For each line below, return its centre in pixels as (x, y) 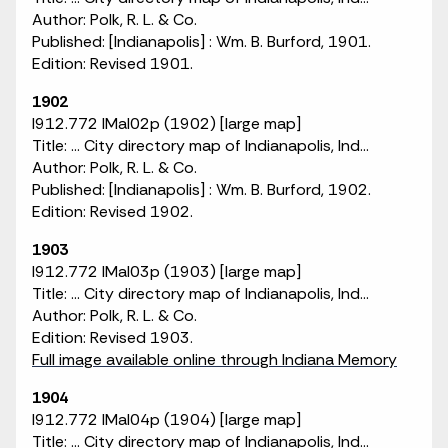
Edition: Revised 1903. (112, 337)
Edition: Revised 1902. (112, 211)
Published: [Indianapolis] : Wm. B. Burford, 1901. (201, 41)
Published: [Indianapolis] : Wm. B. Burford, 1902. (201, 189)
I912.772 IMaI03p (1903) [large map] (166, 271)
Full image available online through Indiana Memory (214, 359)
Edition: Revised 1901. (112, 63)
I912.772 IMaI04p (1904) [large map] (166, 419)
